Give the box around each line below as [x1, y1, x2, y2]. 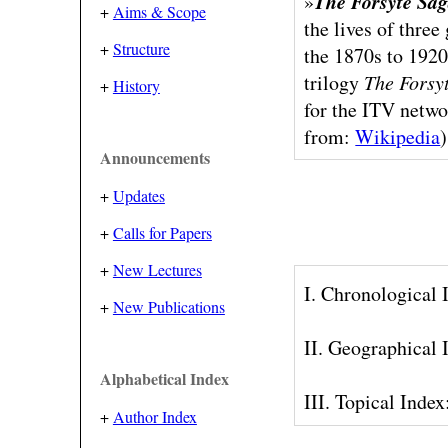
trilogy [304, 68, 365, 96]
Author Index [112, 406, 197, 427]
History [112, 75, 160, 96]
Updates [112, 185, 165, 206]
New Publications [112, 296, 225, 317]
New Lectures [112, 259, 202, 280]
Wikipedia [355, 122, 441, 150]
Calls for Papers [112, 222, 212, 243]
